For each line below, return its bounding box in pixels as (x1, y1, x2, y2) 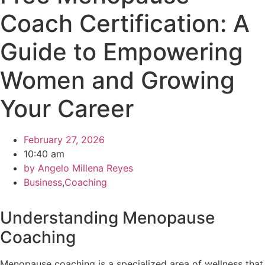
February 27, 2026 (24, 134, 105, 146)
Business (24, 176, 62, 188)
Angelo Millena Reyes (35, 162, 133, 174)
